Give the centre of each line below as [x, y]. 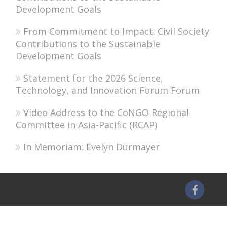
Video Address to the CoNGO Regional [106, 112]
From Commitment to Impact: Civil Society [117, 31]
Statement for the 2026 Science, [93, 78]
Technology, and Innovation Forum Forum [108, 90]
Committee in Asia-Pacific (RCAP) [87, 124]
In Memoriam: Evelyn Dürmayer [92, 147]
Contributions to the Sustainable [88, 43]
